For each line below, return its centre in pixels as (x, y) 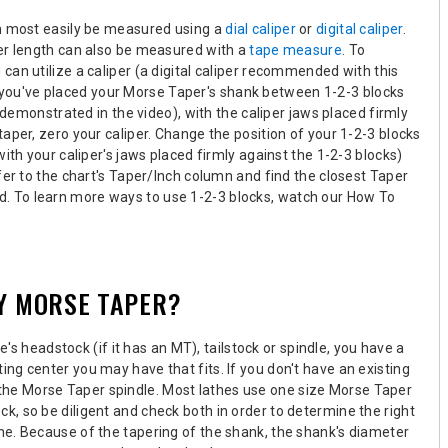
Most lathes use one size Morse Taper (287, 389)
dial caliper (260, 28)
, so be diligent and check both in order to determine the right (215, 410)
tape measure (295, 49)
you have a (367, 347)
